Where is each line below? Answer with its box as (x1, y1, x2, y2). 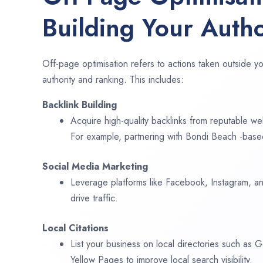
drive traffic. (70, 191, 118, 205)
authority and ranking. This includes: (42, 73, 184, 87)
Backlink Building (42, 98, 117, 112)
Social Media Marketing (42, 160, 148, 174)
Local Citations (42, 221, 109, 235)
